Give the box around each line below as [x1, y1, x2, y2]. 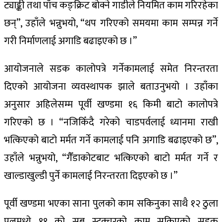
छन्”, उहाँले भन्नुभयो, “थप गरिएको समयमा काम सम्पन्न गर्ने [4, 15, 218, 32]
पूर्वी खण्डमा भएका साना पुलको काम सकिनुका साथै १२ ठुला [4, 195, 218, 212]
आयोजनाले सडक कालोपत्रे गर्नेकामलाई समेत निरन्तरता [4, 60, 218, 77]
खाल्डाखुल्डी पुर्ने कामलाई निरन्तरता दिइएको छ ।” [4, 167, 177, 184]
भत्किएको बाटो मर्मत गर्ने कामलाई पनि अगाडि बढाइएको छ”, [4, 132, 218, 149]
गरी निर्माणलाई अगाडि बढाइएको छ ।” [4, 33, 137, 50]
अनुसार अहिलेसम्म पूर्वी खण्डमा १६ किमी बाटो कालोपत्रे [4, 96, 218, 113]
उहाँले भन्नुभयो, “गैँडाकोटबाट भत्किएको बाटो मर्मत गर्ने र [4, 150, 218, 166]
